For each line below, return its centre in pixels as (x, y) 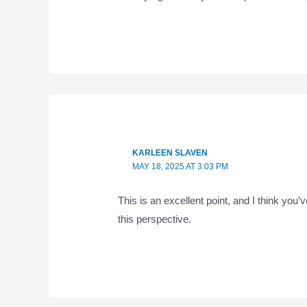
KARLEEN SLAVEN (170, 153)
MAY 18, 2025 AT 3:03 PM (180, 167)
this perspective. (155, 219)
